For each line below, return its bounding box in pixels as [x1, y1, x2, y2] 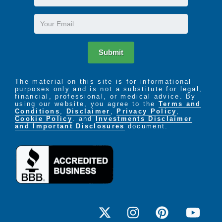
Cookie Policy [15, 115, 72, 123]
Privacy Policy [116, 108, 177, 115]
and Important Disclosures [15, 122, 125, 130]
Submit [99, 48, 123, 57]
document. [124, 122, 168, 130]
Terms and [158, 100, 201, 108]
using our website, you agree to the [15, 100, 159, 108]
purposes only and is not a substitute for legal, [15, 85, 203, 93]
